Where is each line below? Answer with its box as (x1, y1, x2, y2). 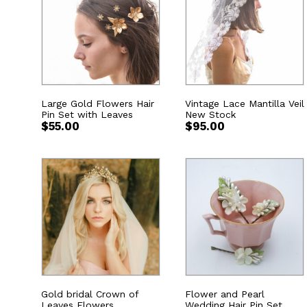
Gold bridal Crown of (41, 288, 138, 299)
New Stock (185, 109, 236, 120)
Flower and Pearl (185, 288, 265, 299)
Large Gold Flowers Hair (41, 98, 154, 109)
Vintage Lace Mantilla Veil (185, 98, 304, 109)
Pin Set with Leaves (41, 109, 133, 120)
